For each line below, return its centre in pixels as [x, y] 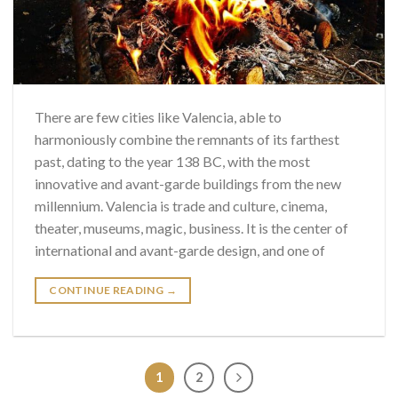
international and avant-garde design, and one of [180, 250]
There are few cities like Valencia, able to [158, 116]
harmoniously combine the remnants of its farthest [187, 139]
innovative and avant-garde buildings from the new [188, 183]
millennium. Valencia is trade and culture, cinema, [181, 205]
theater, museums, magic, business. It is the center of [191, 227]
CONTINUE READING [107, 290]
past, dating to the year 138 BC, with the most [172, 161]
